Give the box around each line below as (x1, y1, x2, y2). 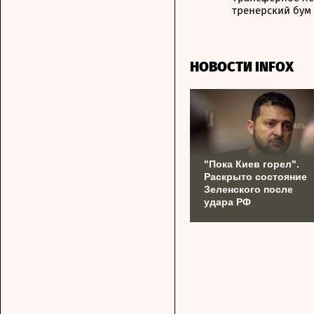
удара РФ (204, 196, 251, 207)
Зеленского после (204, 184, 293, 195)
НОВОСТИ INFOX (190, 58, 294, 75)
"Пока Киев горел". (204, 158, 299, 170)
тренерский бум (232, 4, 311, 17)
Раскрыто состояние (204, 171, 307, 182)
